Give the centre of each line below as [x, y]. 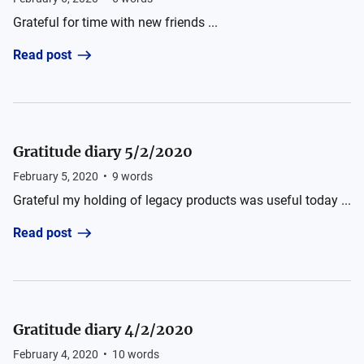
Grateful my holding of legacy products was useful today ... [182, 200]
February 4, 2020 [56, 354]
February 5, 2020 [56, 176]
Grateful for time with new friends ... [115, 22]
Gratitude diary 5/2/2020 [103, 152]
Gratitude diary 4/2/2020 [103, 329]
